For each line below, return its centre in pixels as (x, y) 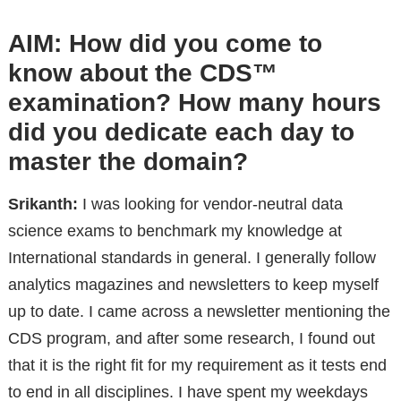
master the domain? (128, 161)
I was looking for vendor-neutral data (210, 204)
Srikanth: (43, 204)
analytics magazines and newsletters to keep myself (193, 284)
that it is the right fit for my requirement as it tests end (197, 365)
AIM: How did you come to (165, 43)
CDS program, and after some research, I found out (191, 338)
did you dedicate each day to (181, 132)
